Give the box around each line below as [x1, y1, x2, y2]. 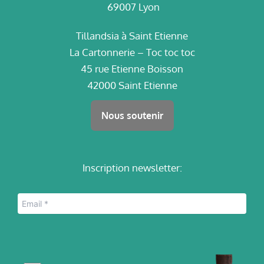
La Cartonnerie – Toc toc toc [69, 46, 195, 58]
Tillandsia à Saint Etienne [76, 29, 188, 42]
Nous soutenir [101, 109, 163, 121]
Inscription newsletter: [82, 161, 182, 174]
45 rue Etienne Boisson [81, 62, 183, 75]
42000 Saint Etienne [87, 79, 177, 91]
